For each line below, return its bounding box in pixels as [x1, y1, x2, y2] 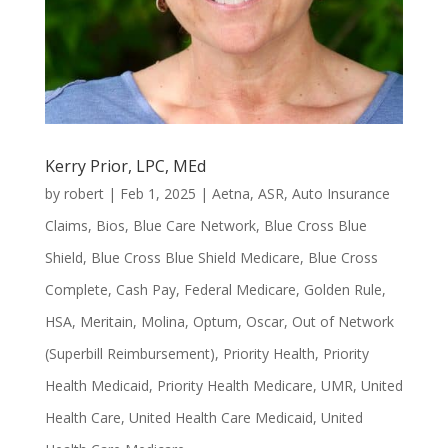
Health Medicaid [44, 375, 149, 395]
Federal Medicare [183, 279, 296, 299]
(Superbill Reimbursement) [44, 343, 215, 363]
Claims [44, 215, 88, 235]
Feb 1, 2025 [119, 183, 196, 203]
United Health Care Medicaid [128, 407, 313, 427]
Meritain [79, 311, 133, 331]
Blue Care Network [132, 215, 256, 235]
